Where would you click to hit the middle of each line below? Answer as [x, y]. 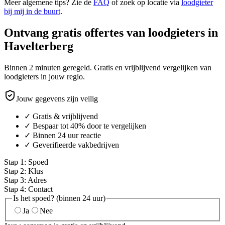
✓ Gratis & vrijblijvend [61, 116]
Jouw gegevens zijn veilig [57, 98]
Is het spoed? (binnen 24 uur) [59, 198]
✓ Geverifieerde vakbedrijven [72, 145]
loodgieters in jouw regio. [44, 76]
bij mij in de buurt [32, 11]
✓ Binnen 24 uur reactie [63, 135]
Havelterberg [39, 46]
